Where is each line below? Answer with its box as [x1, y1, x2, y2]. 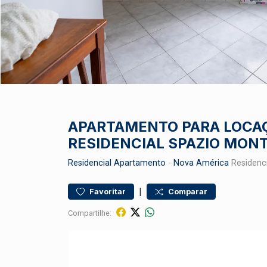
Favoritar [89, 187, 126, 196]
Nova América [173, 158, 229, 168]
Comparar [168, 187, 207, 196]
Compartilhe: [68, 208, 111, 218]
